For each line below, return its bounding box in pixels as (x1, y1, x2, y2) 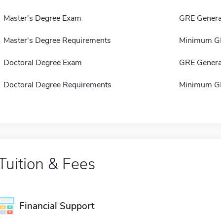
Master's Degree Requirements (3, 35, 111, 46)
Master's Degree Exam (3, 13, 81, 24)
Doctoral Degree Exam (3, 57, 82, 68)
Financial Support (19, 200, 95, 213)
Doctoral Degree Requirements (3, 79, 111, 90)
